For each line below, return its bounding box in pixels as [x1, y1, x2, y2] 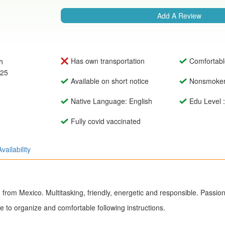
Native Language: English [70, 96, 152, 106]
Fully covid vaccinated [70, 116, 141, 127]
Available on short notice [70, 76, 149, 86]
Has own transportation [70, 56, 145, 66]
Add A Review [157, 11, 201, 21]
